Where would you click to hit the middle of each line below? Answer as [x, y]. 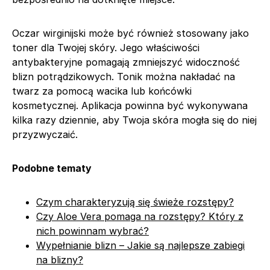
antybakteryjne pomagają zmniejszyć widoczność [126, 62]
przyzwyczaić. [45, 134]
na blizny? [60, 259]
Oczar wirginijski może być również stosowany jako [130, 33]
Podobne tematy [52, 168]
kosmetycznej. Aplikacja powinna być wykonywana [130, 105]
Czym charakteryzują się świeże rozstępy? [135, 202]
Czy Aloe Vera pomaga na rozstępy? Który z [140, 216]
